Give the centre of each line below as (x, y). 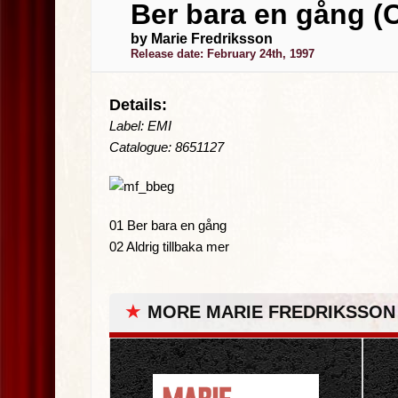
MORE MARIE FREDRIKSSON (271, 312)
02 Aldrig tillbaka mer (169, 247)
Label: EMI (140, 126)
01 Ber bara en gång (168, 225)
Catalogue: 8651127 (167, 147)
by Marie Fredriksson (202, 39)
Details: (138, 105)
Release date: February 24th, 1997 (223, 54)
